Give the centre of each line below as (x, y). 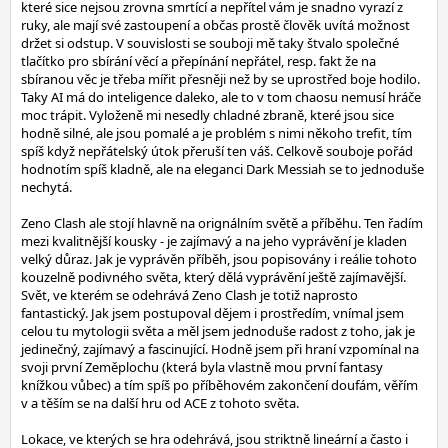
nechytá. (46, 187)
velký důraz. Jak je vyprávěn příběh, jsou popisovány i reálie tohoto (219, 259)
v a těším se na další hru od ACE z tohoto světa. (160, 403)
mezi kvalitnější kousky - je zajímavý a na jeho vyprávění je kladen (214, 241)
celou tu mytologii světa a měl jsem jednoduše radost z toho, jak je (218, 331)
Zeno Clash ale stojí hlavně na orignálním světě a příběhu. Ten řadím (222, 223)
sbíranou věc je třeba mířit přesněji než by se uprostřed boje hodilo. (220, 79)
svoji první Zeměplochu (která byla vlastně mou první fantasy (202, 367)
